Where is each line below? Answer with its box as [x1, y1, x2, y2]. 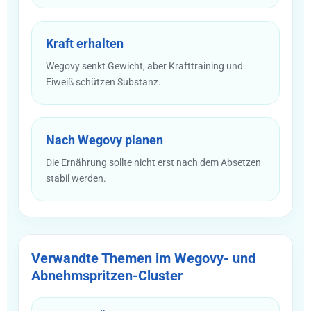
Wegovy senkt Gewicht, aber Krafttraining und [46, 60, 243, 72]
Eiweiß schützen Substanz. [46, 76, 161, 87]
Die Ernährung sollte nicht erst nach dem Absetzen [46, 156, 261, 168]
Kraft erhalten [46, 35, 124, 51]
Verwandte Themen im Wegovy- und [31, 249, 255, 267]
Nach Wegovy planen [46, 132, 163, 147]
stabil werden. [46, 172, 106, 184]
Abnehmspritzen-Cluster [31, 267, 183, 284]
